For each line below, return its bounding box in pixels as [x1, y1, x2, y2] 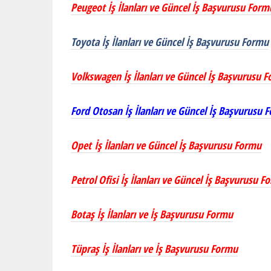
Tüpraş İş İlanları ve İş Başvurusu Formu [71, 241, 238, 256]
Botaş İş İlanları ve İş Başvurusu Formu [71, 206, 233, 221]
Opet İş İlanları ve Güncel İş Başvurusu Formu [71, 137, 261, 152]
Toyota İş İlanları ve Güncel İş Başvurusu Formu [71, 34, 269, 49]
